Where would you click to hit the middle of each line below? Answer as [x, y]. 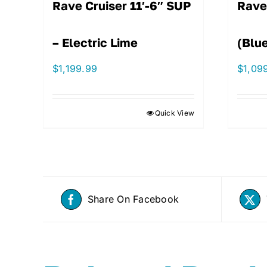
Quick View [174, 113]
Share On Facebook [133, 199]
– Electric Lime [95, 43]
